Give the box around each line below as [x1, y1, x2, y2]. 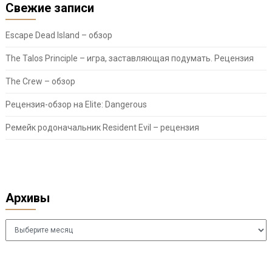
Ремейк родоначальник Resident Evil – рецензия [5, 123, 199, 133]
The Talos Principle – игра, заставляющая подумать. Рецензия [5, 53, 254, 64]
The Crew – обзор [5, 76, 75, 87]
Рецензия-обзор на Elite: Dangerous [5, 100, 147, 110]
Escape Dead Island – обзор [5, 30, 112, 41]
